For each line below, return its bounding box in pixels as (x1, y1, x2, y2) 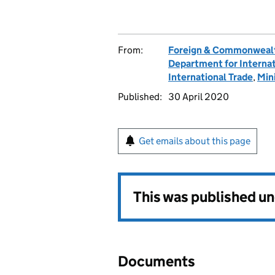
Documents (118, 252, 195, 270)
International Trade (168, 71, 253, 83)
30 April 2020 (168, 91, 229, 103)
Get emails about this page (139, 135, 250, 147)
